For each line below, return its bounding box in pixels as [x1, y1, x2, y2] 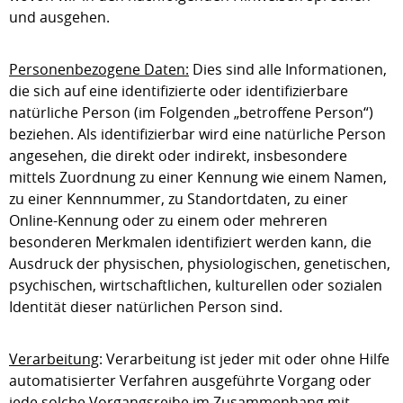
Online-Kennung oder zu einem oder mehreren [9, 210, 327, 230]
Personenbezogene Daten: [9, 59, 189, 79]
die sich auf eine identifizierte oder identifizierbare [9, 81, 348, 101]
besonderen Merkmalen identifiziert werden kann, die [9, 232, 372, 252]
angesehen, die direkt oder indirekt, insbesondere [9, 146, 347, 166]
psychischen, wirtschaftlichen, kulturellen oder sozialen [9, 275, 382, 295]
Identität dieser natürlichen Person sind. [9, 297, 282, 317]
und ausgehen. [9, 7, 110, 27]
